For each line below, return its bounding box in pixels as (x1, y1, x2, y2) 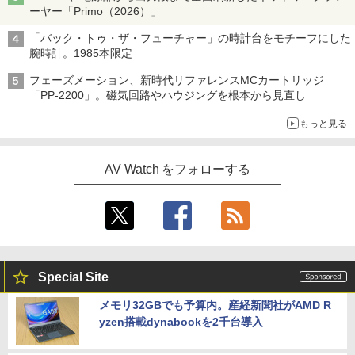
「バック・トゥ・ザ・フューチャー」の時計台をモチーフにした (29, 31, 351, 44)
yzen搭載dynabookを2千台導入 (99, 315, 263, 328)
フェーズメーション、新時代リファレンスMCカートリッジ (29, 73, 324, 86)
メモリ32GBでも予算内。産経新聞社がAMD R (99, 298, 331, 311)
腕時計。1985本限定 (29, 46, 132, 59)
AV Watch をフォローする (104, 162, 251, 176)
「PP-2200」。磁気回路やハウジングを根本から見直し (29, 88, 306, 101)
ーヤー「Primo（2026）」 (29, 4, 162, 17)
